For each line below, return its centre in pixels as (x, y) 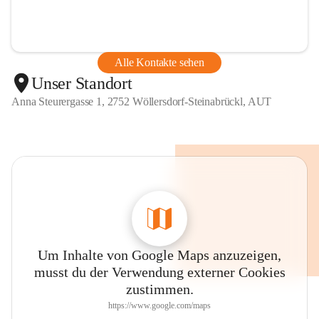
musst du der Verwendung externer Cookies (159, 272)
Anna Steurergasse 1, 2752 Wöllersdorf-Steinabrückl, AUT (142, 101)
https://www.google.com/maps (159, 305)
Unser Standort (82, 83)
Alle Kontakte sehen (159, 62)
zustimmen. (159, 289)
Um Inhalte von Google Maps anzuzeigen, (159, 255)
